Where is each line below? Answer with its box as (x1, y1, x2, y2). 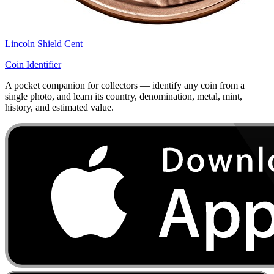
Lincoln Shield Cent (5, 39, 83, 50)
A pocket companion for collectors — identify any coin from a (5, 80, 245, 91)
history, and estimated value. (5, 102, 114, 113)
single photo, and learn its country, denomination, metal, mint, (5, 91, 242, 102)
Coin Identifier (5, 59, 61, 70)
